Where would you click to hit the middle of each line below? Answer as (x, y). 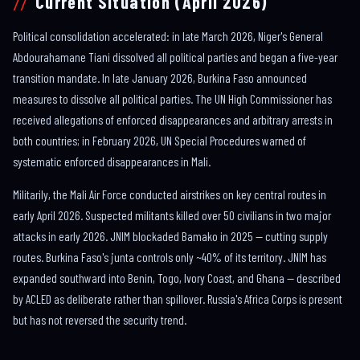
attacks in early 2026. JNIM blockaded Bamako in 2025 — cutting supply (170, 235)
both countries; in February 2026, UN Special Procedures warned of (160, 141)
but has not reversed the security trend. (100, 319)
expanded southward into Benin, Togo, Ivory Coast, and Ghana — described (177, 277)
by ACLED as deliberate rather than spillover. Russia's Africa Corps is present (178, 298)
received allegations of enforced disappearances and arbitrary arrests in (173, 120)
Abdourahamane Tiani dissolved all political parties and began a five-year (175, 57)
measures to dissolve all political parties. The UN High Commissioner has (172, 99)
